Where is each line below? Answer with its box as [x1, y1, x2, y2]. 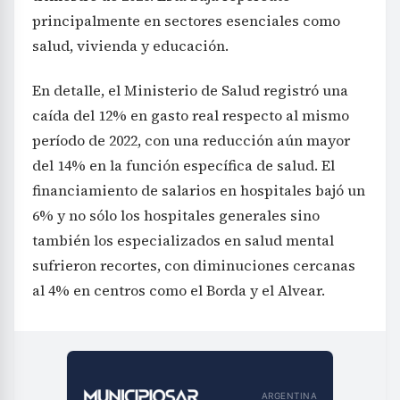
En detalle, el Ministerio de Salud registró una [32, 79, 348, 100]
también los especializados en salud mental [32, 229, 334, 250]
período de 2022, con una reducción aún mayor [32, 129, 350, 150]
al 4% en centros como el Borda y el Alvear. [32, 279, 325, 300]
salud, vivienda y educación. [32, 35, 229, 55]
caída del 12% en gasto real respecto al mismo [32, 104, 349, 125]
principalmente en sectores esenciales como [32, 10, 340, 30]
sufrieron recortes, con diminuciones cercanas [32, 254, 355, 275]
